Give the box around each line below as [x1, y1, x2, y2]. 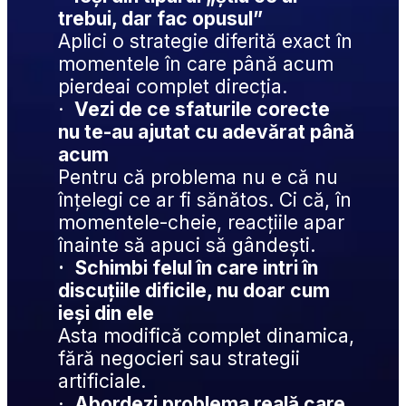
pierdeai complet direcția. [58, 75, 288, 99]
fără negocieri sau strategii [58, 347, 301, 371]
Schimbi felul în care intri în [75, 256, 319, 280]
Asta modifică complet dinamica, [58, 324, 355, 348]
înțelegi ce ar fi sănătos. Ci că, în [58, 188, 353, 212]
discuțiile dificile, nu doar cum [58, 279, 331, 303]
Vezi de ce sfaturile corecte [74, 98, 331, 121]
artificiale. [58, 370, 147, 393]
